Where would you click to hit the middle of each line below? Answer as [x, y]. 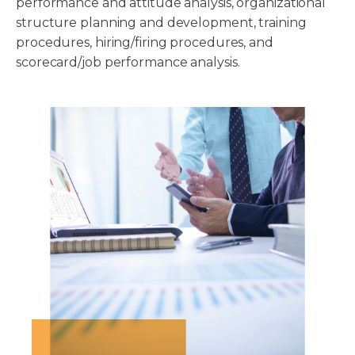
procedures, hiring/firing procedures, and [145, 43]
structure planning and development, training [161, 23]
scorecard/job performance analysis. [128, 63]
